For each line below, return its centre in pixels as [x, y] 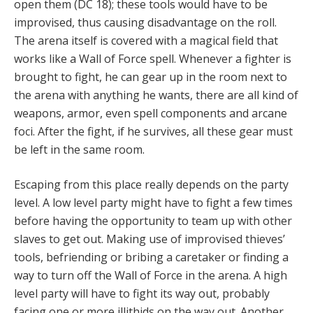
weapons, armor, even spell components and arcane [151, 114]
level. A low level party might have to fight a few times [153, 203]
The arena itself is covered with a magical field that [146, 41]
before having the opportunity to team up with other [153, 221]
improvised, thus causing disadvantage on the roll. [145, 23]
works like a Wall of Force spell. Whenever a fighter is [153, 59]
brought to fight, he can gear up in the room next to [151, 77]
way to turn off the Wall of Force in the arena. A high [151, 276]
